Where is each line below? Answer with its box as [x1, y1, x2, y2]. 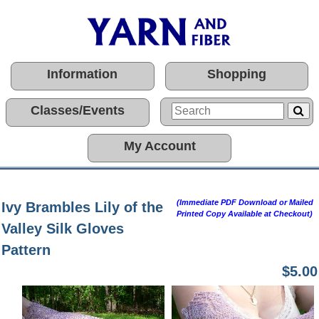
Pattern [1, 242, 51, 258]
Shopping [206, 67, 266, 81]
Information [47, 67, 118, 81]
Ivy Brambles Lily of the [1, 199, 163, 215]
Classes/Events [31, 103, 125, 117]
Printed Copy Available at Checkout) [177, 209, 313, 218]
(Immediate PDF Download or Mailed [177, 198, 314, 206]
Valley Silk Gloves [1, 221, 124, 236]
